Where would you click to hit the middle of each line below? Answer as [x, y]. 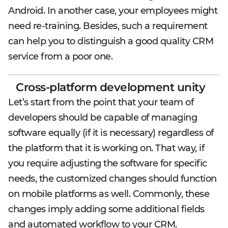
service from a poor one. [60, 56]
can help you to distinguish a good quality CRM [111, 41]
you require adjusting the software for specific [108, 163]
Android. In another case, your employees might [113, 11]
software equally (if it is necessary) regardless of [111, 133]
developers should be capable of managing [103, 118]
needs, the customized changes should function [112, 179]
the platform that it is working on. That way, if [106, 148]
